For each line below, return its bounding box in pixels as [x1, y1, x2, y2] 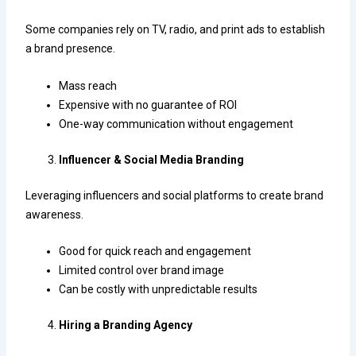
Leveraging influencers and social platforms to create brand [25, 188, 324, 202]
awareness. [25, 207, 84, 221]
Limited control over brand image [59, 263, 225, 277]
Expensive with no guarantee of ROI [59, 98, 238, 111]
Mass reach [59, 79, 118, 92]
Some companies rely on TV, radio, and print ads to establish [25, 23, 326, 37]
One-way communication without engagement [59, 117, 294, 130]
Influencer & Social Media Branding [59, 153, 245, 166]
